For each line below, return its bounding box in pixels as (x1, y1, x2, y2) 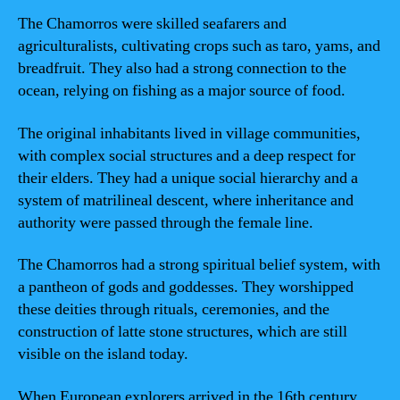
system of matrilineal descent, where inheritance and (18, 189, 354, 211)
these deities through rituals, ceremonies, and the (18, 299, 329, 320)
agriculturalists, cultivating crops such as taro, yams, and (18, 36, 380, 56)
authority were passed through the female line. (18, 212, 313, 233)
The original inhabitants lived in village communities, (18, 122, 361, 144)
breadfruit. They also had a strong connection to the (18, 58, 346, 79)
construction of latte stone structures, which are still (18, 321, 347, 342)
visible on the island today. (18, 344, 188, 364)
